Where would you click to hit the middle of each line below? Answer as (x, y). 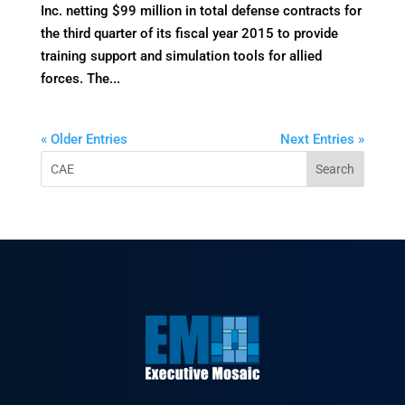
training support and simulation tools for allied (181, 56)
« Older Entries (84, 139)
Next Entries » (323, 139)
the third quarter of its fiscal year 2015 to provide (189, 33)
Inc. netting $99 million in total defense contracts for (201, 11)
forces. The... (80, 79)
